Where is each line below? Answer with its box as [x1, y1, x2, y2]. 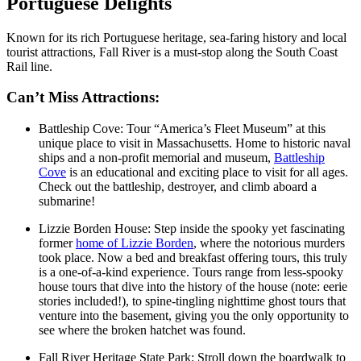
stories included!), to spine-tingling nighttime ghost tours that [39, 294, 346, 309]
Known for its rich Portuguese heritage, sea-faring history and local [6, 30, 346, 44]
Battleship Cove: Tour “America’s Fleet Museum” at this [39, 122, 326, 136]
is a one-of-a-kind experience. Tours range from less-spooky [39, 265, 343, 280]
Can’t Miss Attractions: [6, 89, 164, 106]
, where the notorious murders [193, 236, 345, 251]
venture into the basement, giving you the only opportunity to [39, 309, 349, 323]
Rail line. [6, 59, 56, 73]
